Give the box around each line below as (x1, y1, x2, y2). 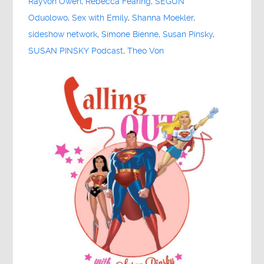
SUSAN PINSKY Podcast (28, 45, 124, 56)
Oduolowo (28, 12, 68, 23)
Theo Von (127, 45, 164, 56)
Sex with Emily (72, 12, 128, 23)
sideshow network (28, 29, 98, 39)
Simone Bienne (101, 29, 159, 39)
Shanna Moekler (132, 12, 194, 23)
